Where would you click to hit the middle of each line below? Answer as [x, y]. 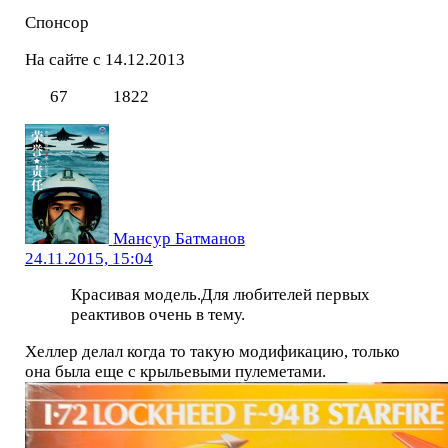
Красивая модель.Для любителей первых [220, 295]
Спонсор [56, 23]
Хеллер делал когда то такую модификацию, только [212, 352]
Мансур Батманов [178, 238]
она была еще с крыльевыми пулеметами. [175, 372]
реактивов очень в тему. [157, 315]
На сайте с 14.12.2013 [104, 60]
